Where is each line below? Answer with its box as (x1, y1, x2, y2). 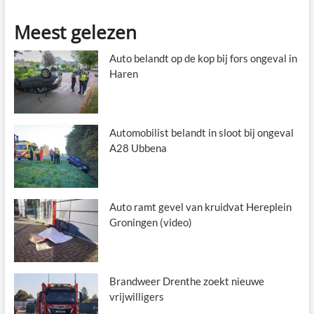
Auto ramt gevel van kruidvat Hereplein (109, 200, 292, 213)
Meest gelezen (13, 19, 137, 45)
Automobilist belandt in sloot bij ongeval (109, 125, 294, 139)
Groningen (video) (109, 215, 192, 228)
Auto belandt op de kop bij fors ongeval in (109, 51, 297, 64)
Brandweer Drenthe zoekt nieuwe (109, 274, 264, 287)
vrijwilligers (109, 289, 164, 303)
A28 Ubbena (109, 141, 167, 154)
